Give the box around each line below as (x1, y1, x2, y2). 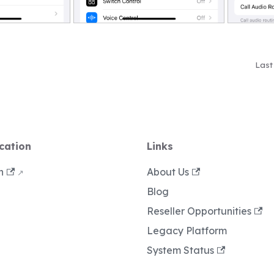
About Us (147, 166, 189, 179)
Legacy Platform (147, 224, 227, 237)
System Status (147, 244, 214, 257)
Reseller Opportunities (147, 205, 251, 218)
